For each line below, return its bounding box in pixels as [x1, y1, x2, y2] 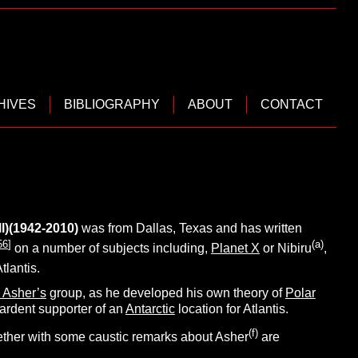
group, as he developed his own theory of [46, 285, 285, 300]
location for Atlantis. [174, 301, 288, 316]
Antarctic [125, 301, 175, 316]
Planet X [210, 241, 260, 256]
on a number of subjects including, [10, 241, 211, 256]
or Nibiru [259, 241, 312, 256]
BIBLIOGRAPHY [64, 97, 161, 111]
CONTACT [261, 97, 324, 111]
